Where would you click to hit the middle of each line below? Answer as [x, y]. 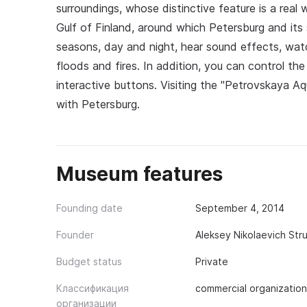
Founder [75, 235]
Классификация [93, 288]
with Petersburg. [98, 104]
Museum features [139, 174]
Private [211, 261]
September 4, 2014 [240, 208]
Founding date [89, 208]
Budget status [89, 261]
